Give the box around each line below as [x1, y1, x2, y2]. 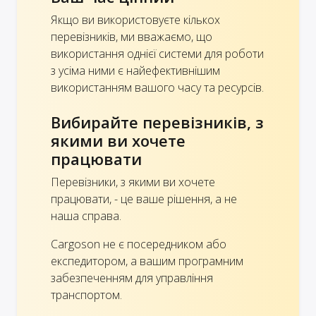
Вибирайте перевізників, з [51, 111, 264, 133]
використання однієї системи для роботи [51, 45, 264, 61]
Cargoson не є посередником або [51, 236, 226, 252]
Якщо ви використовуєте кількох [51, 11, 220, 28]
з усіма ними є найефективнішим [51, 62, 220, 78]
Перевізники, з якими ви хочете [51, 174, 215, 190]
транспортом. [51, 286, 122, 303]
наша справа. [51, 207, 121, 224]
